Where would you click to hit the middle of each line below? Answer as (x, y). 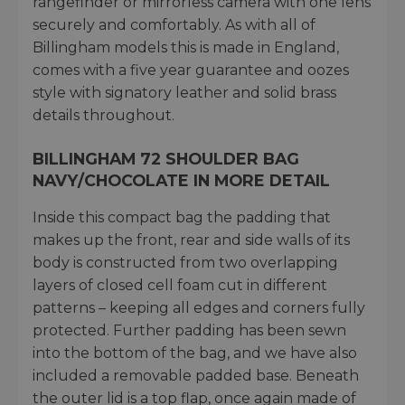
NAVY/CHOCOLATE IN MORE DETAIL (181, 181)
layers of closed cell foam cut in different (180, 286)
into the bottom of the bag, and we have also (195, 353)
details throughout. (104, 116)
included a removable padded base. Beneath (196, 376)
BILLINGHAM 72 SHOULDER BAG (166, 159)
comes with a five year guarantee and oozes (191, 71)
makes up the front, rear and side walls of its (191, 240)
